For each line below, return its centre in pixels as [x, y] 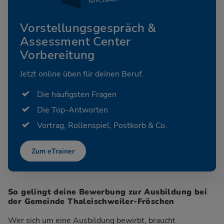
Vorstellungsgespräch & [88, 28]
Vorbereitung [57, 55]
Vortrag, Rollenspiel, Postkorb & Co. [102, 126]
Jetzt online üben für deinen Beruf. [82, 74]
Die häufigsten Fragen [77, 94]
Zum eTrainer [53, 151]
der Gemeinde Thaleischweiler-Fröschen [91, 201]
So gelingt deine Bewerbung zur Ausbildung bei [107, 192]
